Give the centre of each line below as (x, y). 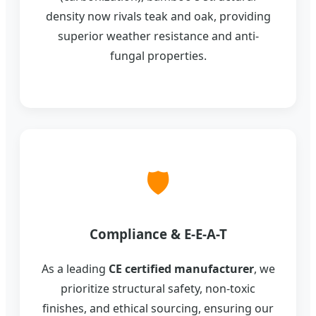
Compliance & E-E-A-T (158, 233)
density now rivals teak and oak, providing (158, 16)
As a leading (75, 268)
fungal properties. (158, 55)
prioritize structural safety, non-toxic (158, 288)
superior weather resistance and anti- (158, 36)
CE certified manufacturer (181, 268)
